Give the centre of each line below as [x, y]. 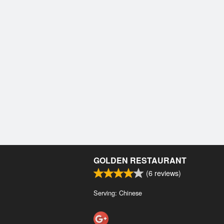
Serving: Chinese [118, 193]
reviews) [167, 173]
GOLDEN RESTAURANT [140, 160]
